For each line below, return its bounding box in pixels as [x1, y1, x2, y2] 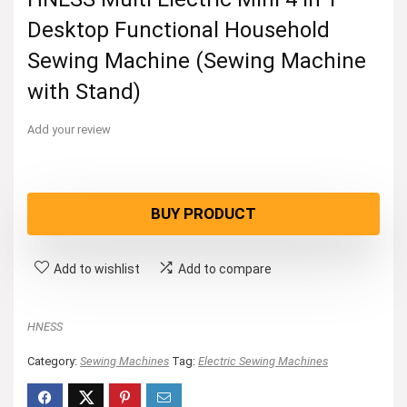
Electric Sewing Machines [198, 354, 328, 368]
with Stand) [27, 79, 141, 104]
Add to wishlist [54, 262, 140, 276]
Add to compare [178, 262, 272, 276]
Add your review [27, 123, 111, 136]
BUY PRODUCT [151, 204, 256, 223]
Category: [27, 354, 80, 368]
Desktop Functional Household [27, 17, 330, 43]
